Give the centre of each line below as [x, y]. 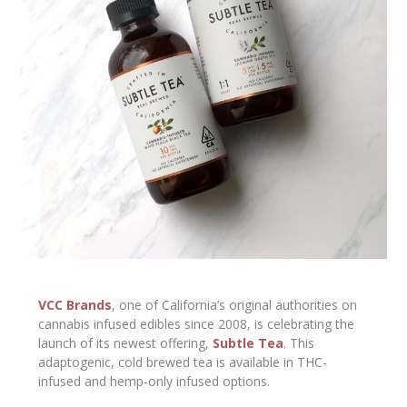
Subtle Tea [248, 342]
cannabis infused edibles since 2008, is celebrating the [197, 323]
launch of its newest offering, [126, 342]
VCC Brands [75, 304]
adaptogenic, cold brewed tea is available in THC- [183, 362]
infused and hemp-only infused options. [154, 381]
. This [299, 342]
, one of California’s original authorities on [235, 304]
